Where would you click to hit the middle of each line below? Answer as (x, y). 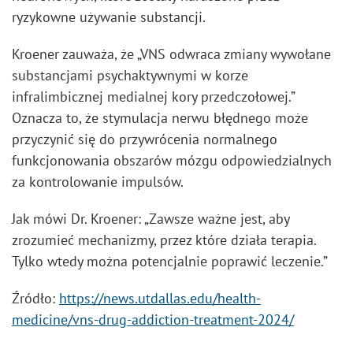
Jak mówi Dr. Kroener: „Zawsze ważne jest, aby (150, 219)
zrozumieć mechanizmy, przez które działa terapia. (164, 240)
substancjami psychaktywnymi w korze (130, 75)
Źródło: (35, 298)
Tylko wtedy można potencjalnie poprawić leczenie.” (170, 261)
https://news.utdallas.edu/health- (160, 298)
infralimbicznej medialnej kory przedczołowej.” (153, 97)
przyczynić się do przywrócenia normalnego (145, 139)
